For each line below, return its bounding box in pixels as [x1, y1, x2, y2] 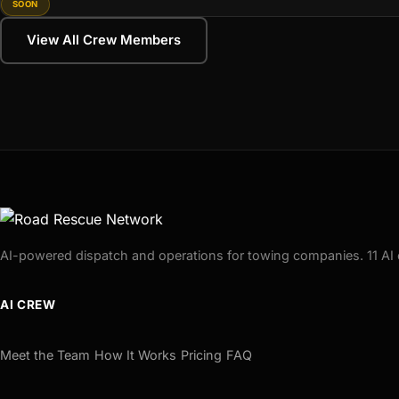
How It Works [94, 347, 176, 363]
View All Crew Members [27, 31, 181, 48]
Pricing [181, 347, 222, 363]
